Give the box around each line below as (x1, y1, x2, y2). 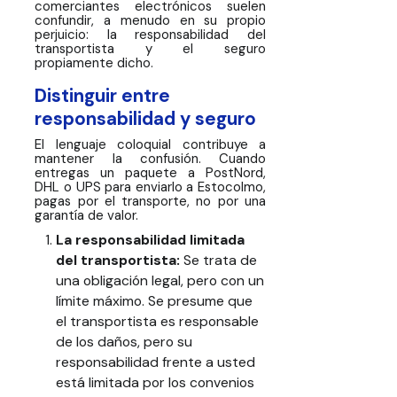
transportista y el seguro (35, 40, 266, 58)
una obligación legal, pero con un (55, 270, 264, 290)
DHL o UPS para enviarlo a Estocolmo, (35, 178, 266, 197)
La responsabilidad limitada (55, 230, 245, 249)
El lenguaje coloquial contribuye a (35, 136, 266, 154)
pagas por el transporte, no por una (35, 192, 266, 211)
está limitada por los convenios (55, 372, 254, 392)
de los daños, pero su (55, 331, 192, 351)
